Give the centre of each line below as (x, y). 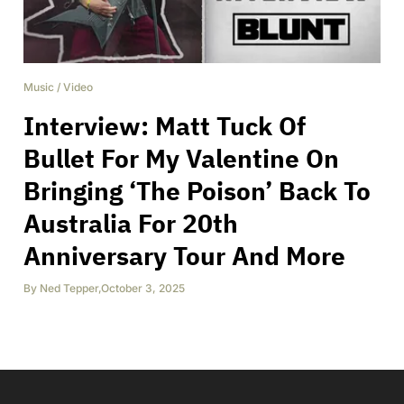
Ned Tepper (69, 288)
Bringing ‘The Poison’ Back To (197, 190)
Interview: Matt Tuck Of (165, 125)
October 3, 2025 (143, 288)
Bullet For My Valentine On (181, 158)
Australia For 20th (131, 223)
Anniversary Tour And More (184, 255)
